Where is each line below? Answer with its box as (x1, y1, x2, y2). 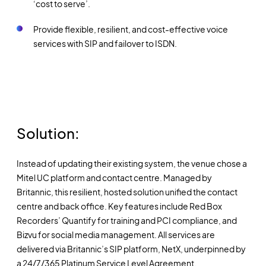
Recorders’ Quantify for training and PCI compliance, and (16, 214, 237, 226)
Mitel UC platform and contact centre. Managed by (16, 172, 212, 183)
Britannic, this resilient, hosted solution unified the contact (16, 186, 237, 197)
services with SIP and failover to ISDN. (33, 38, 177, 49)
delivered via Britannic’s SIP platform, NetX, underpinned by (16, 243, 246, 254)
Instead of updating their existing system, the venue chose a (16, 157, 247, 169)
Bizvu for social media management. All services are (16, 229, 215, 240)
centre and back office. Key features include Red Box (16, 200, 222, 211)
